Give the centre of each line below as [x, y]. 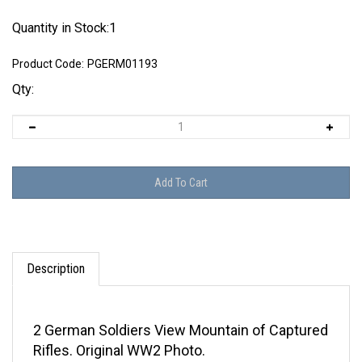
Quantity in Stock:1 [64, 28]
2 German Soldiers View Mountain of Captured [181, 318]
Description [56, 256]
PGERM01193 [122, 64]
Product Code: [48, 64]
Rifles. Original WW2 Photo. [119, 338]
